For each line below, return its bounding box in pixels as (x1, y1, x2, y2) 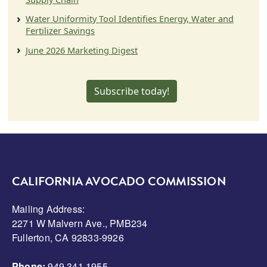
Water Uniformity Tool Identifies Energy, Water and (26, 13, 234, 25)
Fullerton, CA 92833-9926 (12, 231, 124, 245)
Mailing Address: (12, 202, 85, 216)
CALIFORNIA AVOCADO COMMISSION (12, 177, 226, 190)
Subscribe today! (94, 85, 169, 98)
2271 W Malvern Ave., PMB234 (12, 216, 148, 231)
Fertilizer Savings (26, 24, 95, 37)
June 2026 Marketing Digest (26, 44, 138, 57)
